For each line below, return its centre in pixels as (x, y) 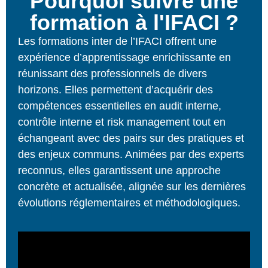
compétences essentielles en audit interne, (120, 106)
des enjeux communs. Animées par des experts (131, 154)
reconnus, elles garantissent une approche (119, 170)
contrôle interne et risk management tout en (122, 122)
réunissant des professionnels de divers (112, 73)
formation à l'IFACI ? (134, 22)
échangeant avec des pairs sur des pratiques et (131, 138)
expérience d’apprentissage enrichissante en (124, 57)
